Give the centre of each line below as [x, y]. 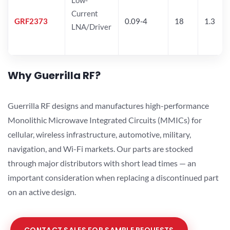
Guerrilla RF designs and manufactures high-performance [108, 105]
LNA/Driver [91, 26]
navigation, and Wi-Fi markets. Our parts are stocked [100, 148]
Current [85, 13]
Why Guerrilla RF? [54, 75]
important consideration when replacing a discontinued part [113, 177]
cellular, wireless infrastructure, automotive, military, [99, 134]
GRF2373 [31, 21]
